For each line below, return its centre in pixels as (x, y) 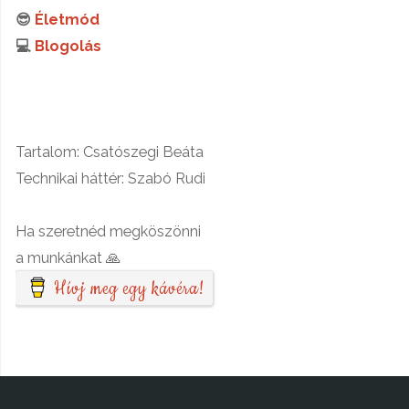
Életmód (68, 19)
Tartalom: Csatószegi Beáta (110, 152)
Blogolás (68, 46)
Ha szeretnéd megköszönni (109, 231)
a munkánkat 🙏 (68, 257)
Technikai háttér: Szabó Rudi (111, 178)
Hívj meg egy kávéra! (129, 288)
